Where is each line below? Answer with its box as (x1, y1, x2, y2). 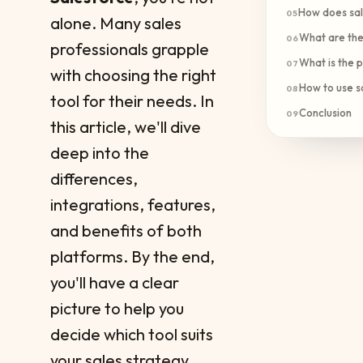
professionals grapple (50, 39, 209, 59)
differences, (50, 169, 138, 189)
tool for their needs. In (50, 91, 214, 111)
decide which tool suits (50, 324, 213, 344)
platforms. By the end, (50, 246, 215, 267)
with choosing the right (50, 65, 216, 85)
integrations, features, (50, 194, 216, 215)
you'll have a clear (50, 272, 179, 293)
